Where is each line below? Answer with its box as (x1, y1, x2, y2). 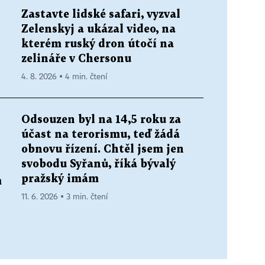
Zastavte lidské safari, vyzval (21, 9, 180, 20)
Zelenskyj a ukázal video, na (21, 24, 176, 34)
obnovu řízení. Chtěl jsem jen (21, 144, 184, 154)
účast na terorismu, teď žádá (21, 129, 180, 140)
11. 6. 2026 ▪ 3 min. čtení (21, 192, 108, 201)
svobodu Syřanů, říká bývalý (21, 159, 176, 169)
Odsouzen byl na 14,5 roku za (21, 114, 181, 125)
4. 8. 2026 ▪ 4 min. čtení (21, 72, 107, 81)
